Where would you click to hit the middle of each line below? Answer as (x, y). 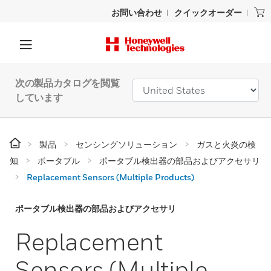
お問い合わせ (137, 12)
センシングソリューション (126, 144)
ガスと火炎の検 (226, 144)
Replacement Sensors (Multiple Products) (110, 177)
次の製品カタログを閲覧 (67, 83)
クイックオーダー (208, 12)
